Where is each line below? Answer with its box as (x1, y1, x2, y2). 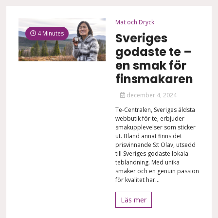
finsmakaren (115, 71, 193, 87)
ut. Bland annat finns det (115, 131, 182, 140)
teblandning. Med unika (115, 158, 180, 166)
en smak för (115, 57, 186, 73)
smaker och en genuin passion (115, 166, 199, 175)
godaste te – (115, 43, 192, 60)
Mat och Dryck (115, 18, 154, 26)
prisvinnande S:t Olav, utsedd (115, 140, 196, 149)
